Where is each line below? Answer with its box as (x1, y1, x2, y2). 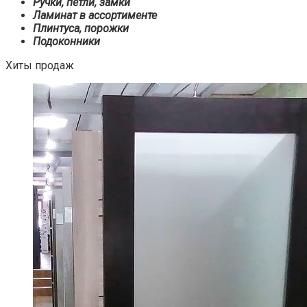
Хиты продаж (5, 58, 74, 72)
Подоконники (33, 34, 100, 48)
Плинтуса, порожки (33, 21, 129, 35)
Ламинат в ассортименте (33, 8, 157, 22)
